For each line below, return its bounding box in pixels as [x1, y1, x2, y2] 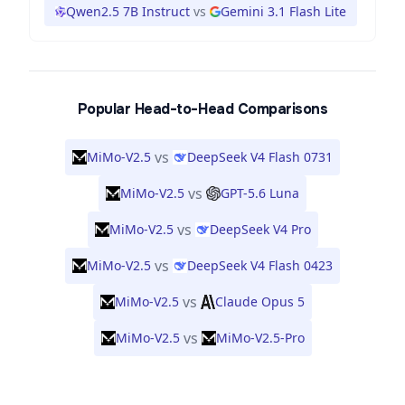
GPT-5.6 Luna [221, 184, 299, 202]
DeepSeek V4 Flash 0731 [187, 148, 333, 165]
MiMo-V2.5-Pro [215, 329, 305, 346]
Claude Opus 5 [215, 293, 305, 310]
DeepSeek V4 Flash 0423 [187, 257, 333, 274]
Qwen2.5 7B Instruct [66, 3, 190, 20]
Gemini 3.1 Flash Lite [221, 3, 346, 20]
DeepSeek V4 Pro [209, 221, 311, 238]
